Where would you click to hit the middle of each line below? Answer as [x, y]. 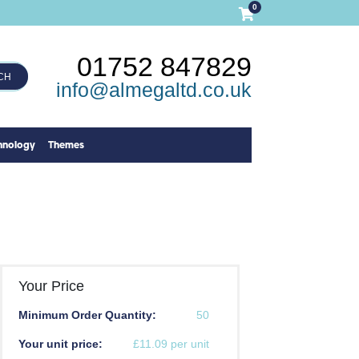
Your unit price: [60, 344]
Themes [67, 145]
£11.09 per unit [171, 344]
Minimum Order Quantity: [87, 315]
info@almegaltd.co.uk [153, 89]
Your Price [51, 286]
